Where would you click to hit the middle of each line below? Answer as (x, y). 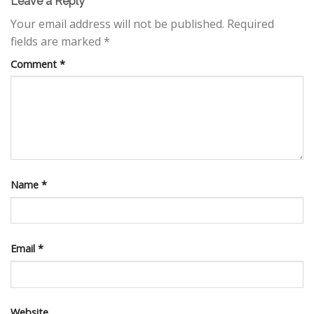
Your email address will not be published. (117, 23)
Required (251, 23)
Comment (35, 64)
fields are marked (57, 41)
